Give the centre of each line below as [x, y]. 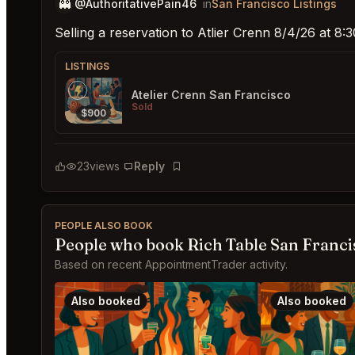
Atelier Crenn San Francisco [211, 95]
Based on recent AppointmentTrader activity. [171, 264]
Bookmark [197, 174]
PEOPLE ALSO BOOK [104, 225]
